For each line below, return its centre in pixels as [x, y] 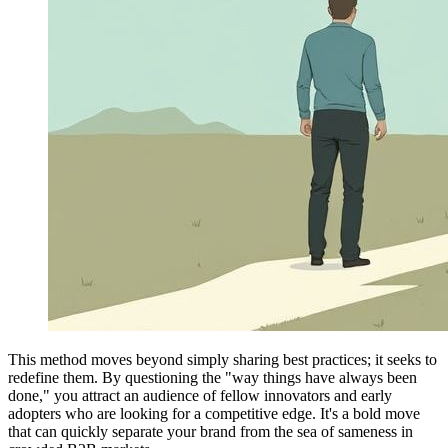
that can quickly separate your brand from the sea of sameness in [210, 431]
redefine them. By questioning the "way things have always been [212, 377]
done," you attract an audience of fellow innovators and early [200, 395]
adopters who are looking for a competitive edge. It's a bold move [214, 413]
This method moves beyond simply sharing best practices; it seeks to [222, 359]
